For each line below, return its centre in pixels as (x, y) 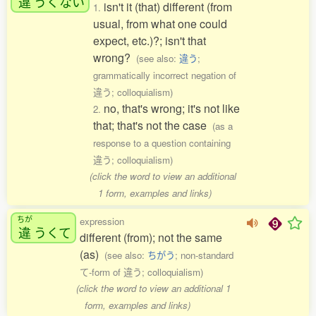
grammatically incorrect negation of (165, 75)
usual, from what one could (160, 24)
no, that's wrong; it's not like (172, 108)
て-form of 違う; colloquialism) (141, 272)
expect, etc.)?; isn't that (150, 41)
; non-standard (204, 255)
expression (102, 221)
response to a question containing (162, 143)
